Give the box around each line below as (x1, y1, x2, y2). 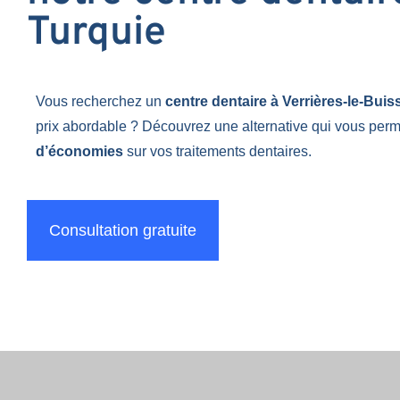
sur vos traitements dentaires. (123, 143, 312, 159)
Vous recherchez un (36, 93, 165, 109)
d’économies (36, 143, 123, 159)
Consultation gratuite (49, 221, 196, 239)
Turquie (27, 7, 166, 59)
